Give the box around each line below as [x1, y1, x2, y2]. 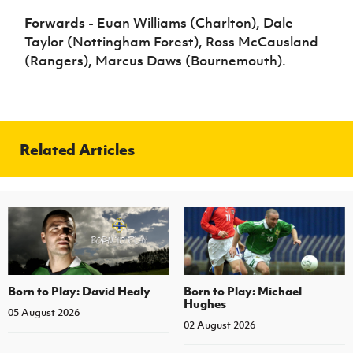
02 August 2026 [183, 318, 255, 332]
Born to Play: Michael [183, 282, 302, 299]
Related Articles [20, 139, 135, 160]
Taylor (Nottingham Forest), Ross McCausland [24, 33, 319, 51]
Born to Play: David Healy [8, 282, 150, 299]
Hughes [183, 295, 226, 311]
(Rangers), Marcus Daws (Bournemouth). [24, 52, 287, 70]
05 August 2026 [8, 305, 80, 319]
